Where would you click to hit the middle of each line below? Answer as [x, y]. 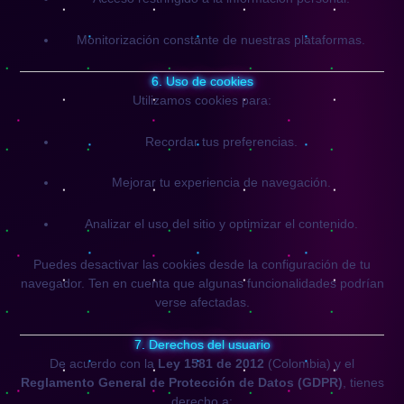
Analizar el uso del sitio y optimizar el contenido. [221, 223]
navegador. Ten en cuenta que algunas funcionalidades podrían [202, 283]
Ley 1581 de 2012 [211, 363]
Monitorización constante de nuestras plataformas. [221, 39]
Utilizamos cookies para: [202, 100]
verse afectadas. [202, 302]
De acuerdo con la [104, 363]
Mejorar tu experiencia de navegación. [221, 182]
